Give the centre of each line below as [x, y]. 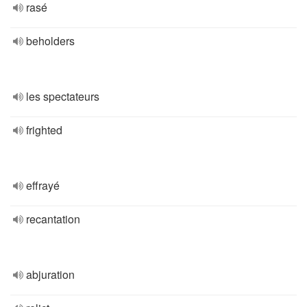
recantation [53, 219]
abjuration [50, 274]
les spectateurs [63, 96]
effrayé [43, 185]
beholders [50, 41]
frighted [44, 130]
